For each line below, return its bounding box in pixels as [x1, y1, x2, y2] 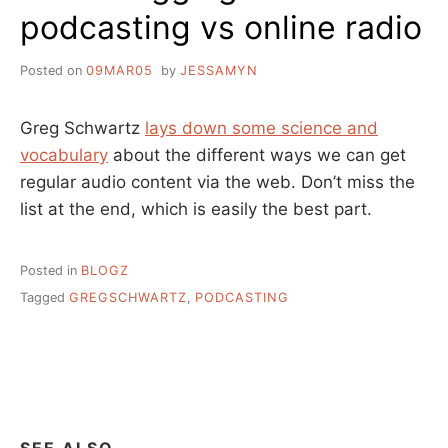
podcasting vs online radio [20, 8, 422, 48]
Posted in [20, 263, 81, 279]
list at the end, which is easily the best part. [20, 199, 372, 220]
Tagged [20, 289, 69, 305]
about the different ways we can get [108, 145, 406, 166]
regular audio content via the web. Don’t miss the [20, 172, 415, 193]
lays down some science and [145, 118, 378, 139]
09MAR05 [86, 63, 153, 79]
